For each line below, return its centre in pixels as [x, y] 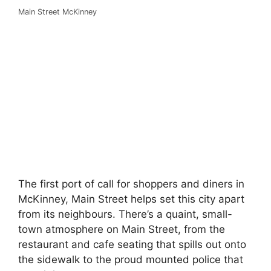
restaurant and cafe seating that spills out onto [132, 245]
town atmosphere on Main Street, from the [122, 230]
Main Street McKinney [57, 11]
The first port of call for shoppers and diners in [131, 184]
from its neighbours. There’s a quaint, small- [125, 214]
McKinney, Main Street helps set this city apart [131, 199]
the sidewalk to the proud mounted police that [131, 260]
